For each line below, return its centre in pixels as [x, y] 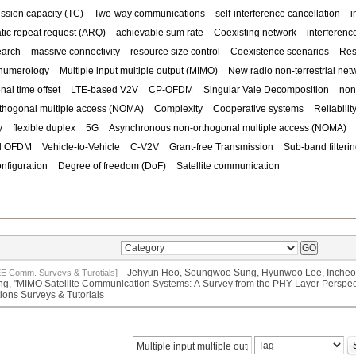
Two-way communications [149, 14]
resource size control [175, 52]
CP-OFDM [171, 90]
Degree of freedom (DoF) [112, 166]
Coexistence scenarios [280, 52]
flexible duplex [44, 128]
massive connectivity [75, 52]
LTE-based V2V [104, 90]
